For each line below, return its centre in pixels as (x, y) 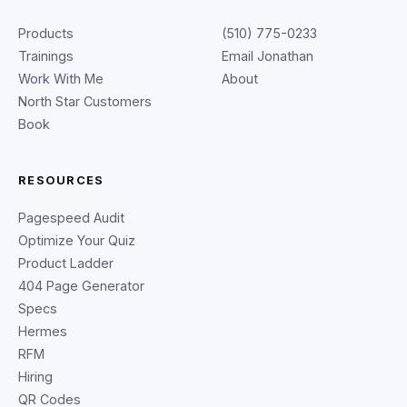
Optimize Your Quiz (77, 240)
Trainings (46, 55)
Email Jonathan (268, 55)
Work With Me (61, 78)
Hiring (35, 376)
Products (46, 33)
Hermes (43, 331)
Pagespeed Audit (71, 217)
